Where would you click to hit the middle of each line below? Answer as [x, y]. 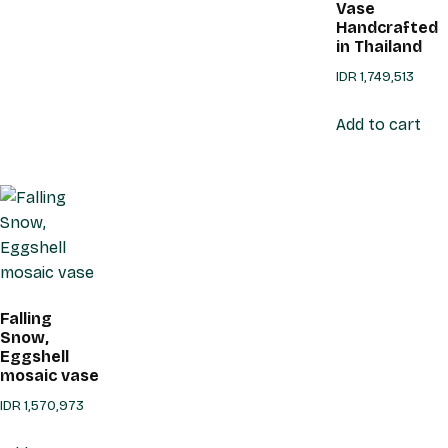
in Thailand [379, 47]
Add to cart [378, 125]
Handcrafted [387, 28]
